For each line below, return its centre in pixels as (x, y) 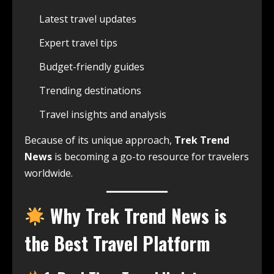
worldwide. (49, 173)
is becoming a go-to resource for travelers (150, 157)
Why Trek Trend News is (136, 216)
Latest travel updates (88, 19)
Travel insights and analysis (103, 115)
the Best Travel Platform (117, 243)
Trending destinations (90, 91)
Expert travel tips (78, 43)
